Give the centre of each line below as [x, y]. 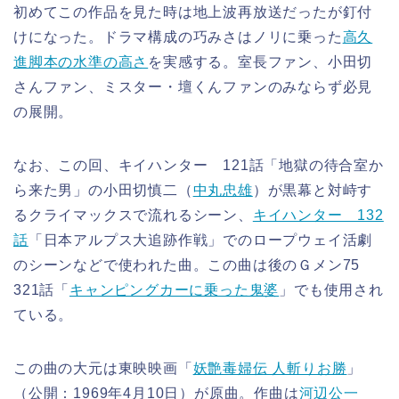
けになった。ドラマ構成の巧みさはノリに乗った [178, 37]
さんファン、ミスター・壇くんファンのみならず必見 [193, 87]
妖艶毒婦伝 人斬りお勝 [270, 369]
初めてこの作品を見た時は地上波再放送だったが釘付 [193, 12]
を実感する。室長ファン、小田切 [261, 62]
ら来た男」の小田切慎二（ [103, 191]
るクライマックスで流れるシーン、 [133, 216]
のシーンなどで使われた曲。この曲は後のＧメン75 [194, 265]
